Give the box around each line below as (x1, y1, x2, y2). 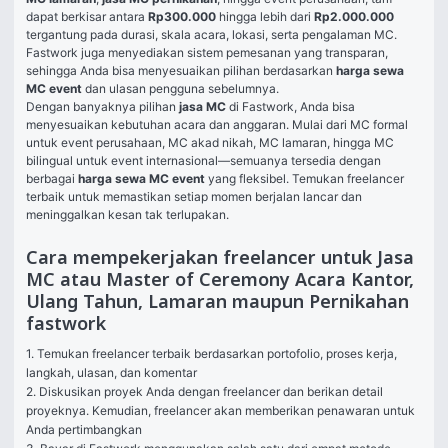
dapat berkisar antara (26, 9, 148, 24)
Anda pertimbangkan (26, 422, 142, 437)
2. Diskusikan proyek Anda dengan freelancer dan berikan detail (26, 384, 383, 399)
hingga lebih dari (216, 9, 314, 24)
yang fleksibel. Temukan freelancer (205, 171, 404, 186)
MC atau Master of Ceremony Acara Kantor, (26, 267, 414, 294)
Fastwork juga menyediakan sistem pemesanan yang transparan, (26, 45, 388, 60)
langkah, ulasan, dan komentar (26, 365, 197, 380)
